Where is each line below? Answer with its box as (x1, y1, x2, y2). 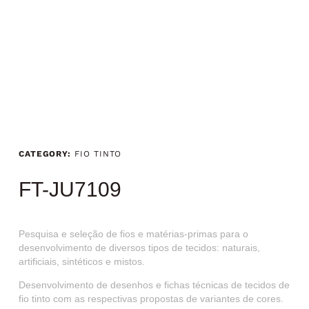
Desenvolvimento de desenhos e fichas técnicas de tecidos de (18, 279, 290, 291)
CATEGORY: (18, 149, 72, 159)
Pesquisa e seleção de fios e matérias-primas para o (18, 228, 248, 240)
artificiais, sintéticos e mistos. (18, 256, 145, 268)
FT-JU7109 (18, 177, 121, 201)
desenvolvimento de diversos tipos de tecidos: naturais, (18, 242, 260, 254)
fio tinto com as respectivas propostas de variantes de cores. (18, 293, 283, 305)
